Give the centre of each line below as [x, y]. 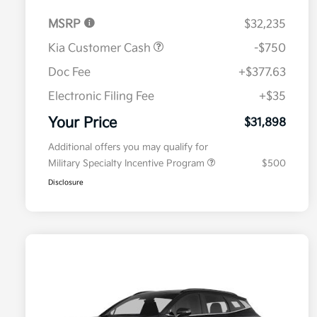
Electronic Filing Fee [101, 97]
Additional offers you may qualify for [128, 148]
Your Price [82, 123]
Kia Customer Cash [101, 49]
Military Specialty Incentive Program [128, 164]
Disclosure [66, 183]
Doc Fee [69, 73]
